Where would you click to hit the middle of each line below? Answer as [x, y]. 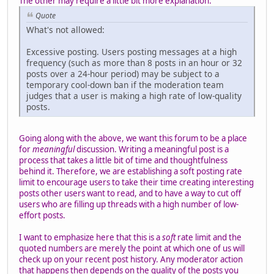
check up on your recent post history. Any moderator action [131, 259]
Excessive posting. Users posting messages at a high [131, 51]
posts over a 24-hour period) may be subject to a [123, 73]
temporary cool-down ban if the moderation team [125, 84]
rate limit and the [209, 237]
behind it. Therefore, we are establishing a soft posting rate [131, 171]
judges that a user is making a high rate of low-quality [134, 95]
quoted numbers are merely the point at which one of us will [132, 248]
